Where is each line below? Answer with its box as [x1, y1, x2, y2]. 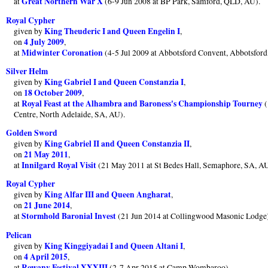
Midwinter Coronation [22, 46, 103, 59]
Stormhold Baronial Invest [22, 210, 117, 223]
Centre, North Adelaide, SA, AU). [14, 108, 126, 120]
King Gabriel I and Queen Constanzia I [44, 75, 184, 88]
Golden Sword [6, 127, 57, 139]
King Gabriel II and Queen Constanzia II [44, 138, 190, 150]
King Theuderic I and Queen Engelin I [44, 25, 181, 37]
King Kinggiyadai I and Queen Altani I [44, 239, 184, 252]
